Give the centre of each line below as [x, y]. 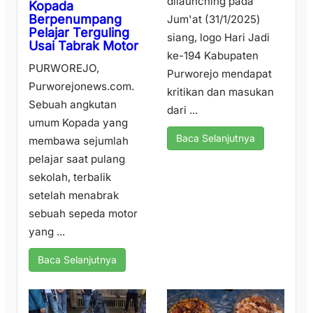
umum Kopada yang [78, 123]
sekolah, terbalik [70, 177]
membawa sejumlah [79, 141]
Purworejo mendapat [219, 74]
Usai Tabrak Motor [83, 46]
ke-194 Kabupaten [213, 56]
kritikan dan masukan [220, 92]
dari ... [182, 110]
